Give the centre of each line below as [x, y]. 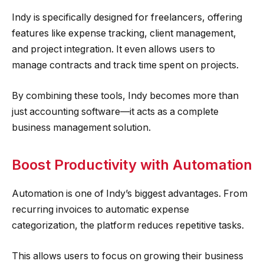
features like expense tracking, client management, [124, 34]
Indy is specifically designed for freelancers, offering [127, 18]
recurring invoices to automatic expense [100, 210]
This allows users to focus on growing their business [128, 256]
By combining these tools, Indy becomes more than [125, 95]
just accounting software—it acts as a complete [115, 111]
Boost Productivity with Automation [132, 165]
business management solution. [81, 127]
